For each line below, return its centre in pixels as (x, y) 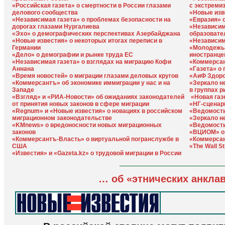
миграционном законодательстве (62, 118)
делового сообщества (45, 13)
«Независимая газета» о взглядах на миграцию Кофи (92, 62)
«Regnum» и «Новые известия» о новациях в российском (97, 111)
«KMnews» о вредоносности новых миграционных (87, 125)
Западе (23, 90)
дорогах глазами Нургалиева (56, 27)
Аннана (23, 69)
